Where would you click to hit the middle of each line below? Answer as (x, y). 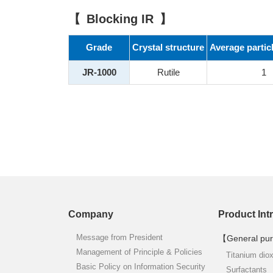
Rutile (168, 72)
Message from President (119, 237)
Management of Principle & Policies (139, 252)
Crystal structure (168, 47)
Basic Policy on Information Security (141, 266)
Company (91, 214)
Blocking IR (120, 19)
